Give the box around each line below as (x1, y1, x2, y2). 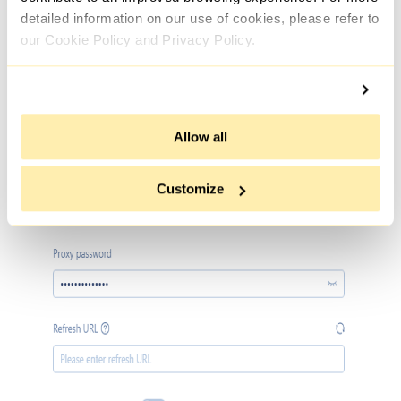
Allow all (174, 129, 227, 145)
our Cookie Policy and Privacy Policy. (21, 32, 256, 48)
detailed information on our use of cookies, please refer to (21, 11, 380, 27)
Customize (157, 181, 225, 197)
